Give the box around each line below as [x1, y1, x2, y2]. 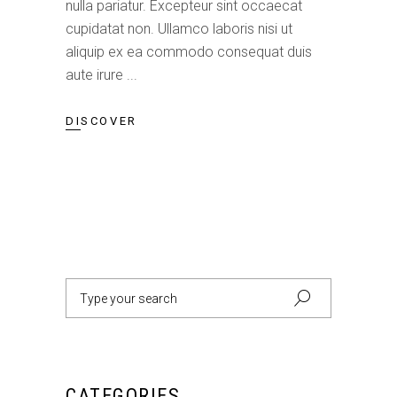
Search [65, 280, 109, 298]
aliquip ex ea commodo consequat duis [66, 43, 312, 60]
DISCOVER [66, 114, 137, 128]
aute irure [66, 66, 127, 83]
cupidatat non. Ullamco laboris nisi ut [66, 19, 292, 37]
